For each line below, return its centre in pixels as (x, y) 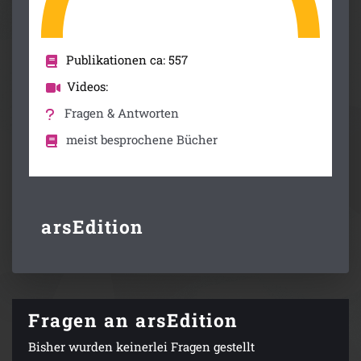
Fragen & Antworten (122, 113)
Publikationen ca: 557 (127, 60)
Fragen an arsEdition (133, 320)
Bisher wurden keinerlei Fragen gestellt (141, 347)
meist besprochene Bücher (141, 140)
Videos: (87, 87)
